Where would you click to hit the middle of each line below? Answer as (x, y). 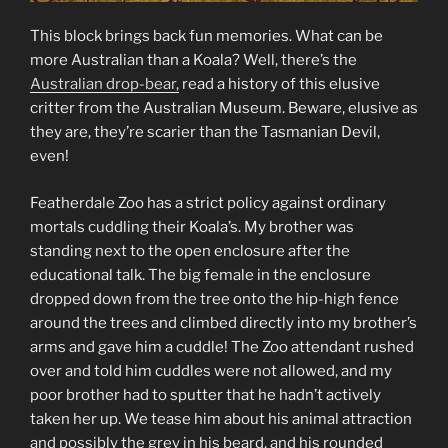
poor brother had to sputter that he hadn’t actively (205, 394)
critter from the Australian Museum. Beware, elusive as (224, 108)
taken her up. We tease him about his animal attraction (221, 418)
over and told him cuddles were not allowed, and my (211, 370)
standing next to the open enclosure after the (190, 250)
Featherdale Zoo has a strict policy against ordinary (208, 202)
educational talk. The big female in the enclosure (200, 274)
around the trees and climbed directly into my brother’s (223, 322)
